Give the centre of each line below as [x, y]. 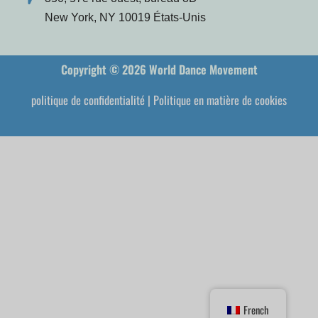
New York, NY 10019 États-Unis [126, 17]
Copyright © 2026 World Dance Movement [159, 69]
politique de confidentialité [88, 99]
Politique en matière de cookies [220, 99]
